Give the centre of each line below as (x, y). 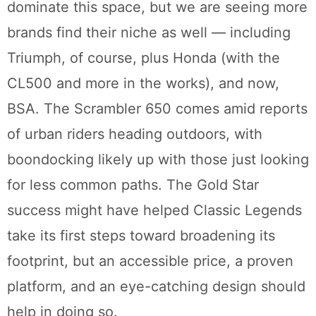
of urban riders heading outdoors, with (135, 134)
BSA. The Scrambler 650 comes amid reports (157, 109)
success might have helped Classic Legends (154, 211)
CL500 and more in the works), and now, (143, 84)
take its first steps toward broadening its (141, 236)
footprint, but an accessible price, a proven (150, 261)
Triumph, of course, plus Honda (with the (144, 58)
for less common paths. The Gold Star (133, 185)
